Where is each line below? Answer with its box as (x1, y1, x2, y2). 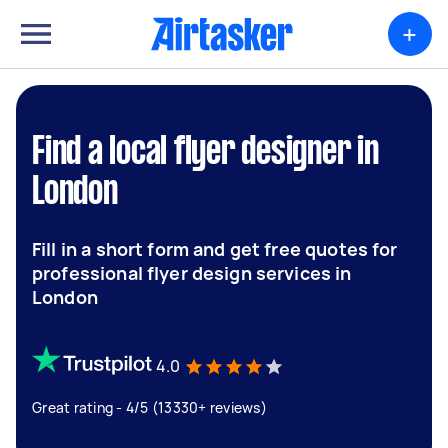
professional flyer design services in (32, 261, 352, 285)
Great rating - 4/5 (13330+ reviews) (32, 398, 267, 417)
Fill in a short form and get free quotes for (32, 237, 398, 261)
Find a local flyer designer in (32, 135, 379, 171)
